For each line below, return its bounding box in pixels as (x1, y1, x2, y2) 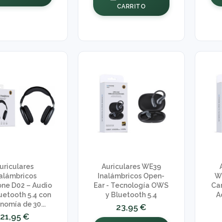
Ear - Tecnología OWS (94, 181, 169, 190)
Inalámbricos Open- (98, 172, 165, 180)
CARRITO (116, 2, 146, 10)
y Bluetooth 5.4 (105, 191, 157, 199)
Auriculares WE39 (101, 163, 161, 171)
